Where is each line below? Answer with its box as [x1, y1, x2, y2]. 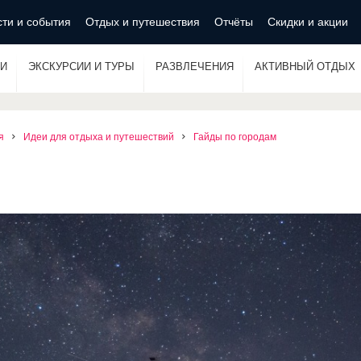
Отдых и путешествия [85, 15, 200, 28]
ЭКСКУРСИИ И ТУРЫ [28, 60, 135, 73]
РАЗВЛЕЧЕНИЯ [156, 60, 234, 73]
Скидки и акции [268, 15, 348, 28]
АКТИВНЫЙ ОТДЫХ [255, 60, 355, 73]
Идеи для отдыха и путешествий [23, 131, 174, 143]
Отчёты [214, 15, 253, 28]
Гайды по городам [193, 131, 276, 143]
